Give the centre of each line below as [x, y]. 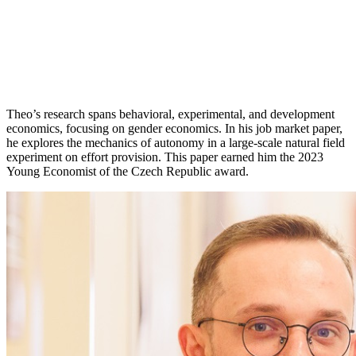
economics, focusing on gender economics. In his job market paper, [174, 128]
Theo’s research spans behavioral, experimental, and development [170, 114]
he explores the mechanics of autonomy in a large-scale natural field [176, 142]
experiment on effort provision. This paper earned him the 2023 [165, 157]
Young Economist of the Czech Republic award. [128, 171]
